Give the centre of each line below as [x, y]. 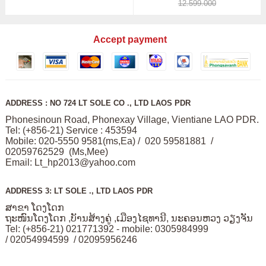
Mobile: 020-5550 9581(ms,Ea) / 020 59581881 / [109, 141]
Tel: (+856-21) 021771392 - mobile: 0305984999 [108, 229]
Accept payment [130, 39]
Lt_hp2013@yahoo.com [85, 162]
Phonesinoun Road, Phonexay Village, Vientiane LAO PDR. [132, 119]
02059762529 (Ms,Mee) [58, 151]
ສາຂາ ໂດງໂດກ [36, 207]
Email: [20, 162]
